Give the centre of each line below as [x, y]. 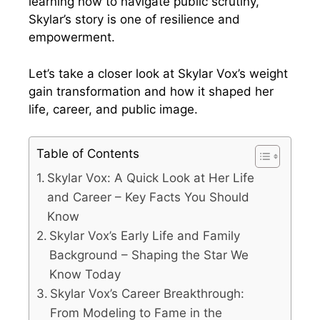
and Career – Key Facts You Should [149, 197]
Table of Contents [88, 154]
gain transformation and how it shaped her [151, 91]
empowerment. [72, 37]
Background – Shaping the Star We [149, 255]
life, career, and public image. [113, 109]
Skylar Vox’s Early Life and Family [145, 236]
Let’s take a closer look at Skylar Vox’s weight [158, 73]
